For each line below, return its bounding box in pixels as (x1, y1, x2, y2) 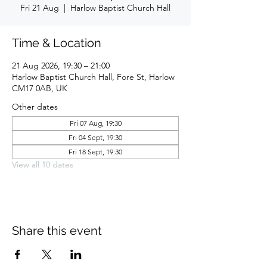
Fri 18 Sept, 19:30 (69, 147, 122, 156)
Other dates (12, 101, 58, 112)
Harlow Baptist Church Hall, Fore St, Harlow (12, 72, 175, 82)
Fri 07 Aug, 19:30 (69, 119, 122, 128)
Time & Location (12, 36, 101, 50)
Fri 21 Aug (20, 2, 59, 13)
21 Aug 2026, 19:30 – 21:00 (12, 60, 110, 71)
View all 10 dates (12, 159, 73, 170)
